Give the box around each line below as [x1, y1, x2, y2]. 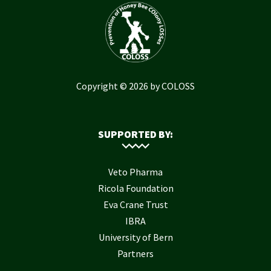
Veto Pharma [108, 165, 163, 178]
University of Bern [98, 230, 173, 243]
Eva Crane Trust [103, 198, 168, 211]
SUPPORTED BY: [98, 127, 173, 141]
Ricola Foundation [97, 181, 174, 194]
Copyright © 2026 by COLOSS [76, 79, 195, 92]
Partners [117, 247, 154, 260]
